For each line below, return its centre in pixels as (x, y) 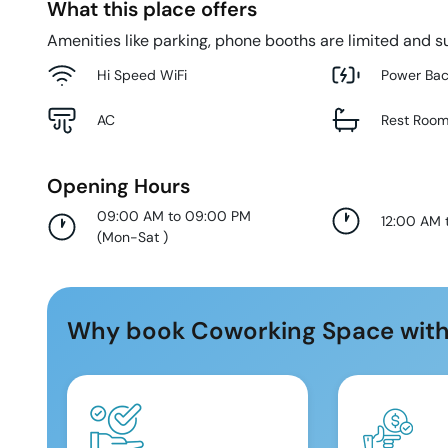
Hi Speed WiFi (142, 74)
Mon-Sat (132, 237)
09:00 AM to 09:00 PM (174, 216)
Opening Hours (118, 186)
